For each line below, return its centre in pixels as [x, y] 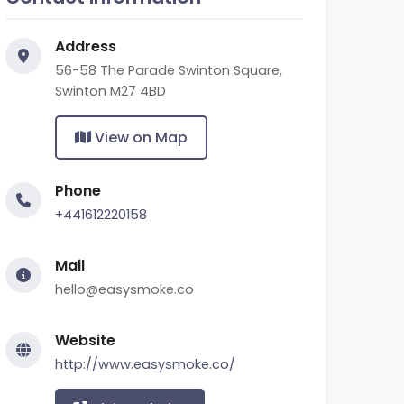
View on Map [139, 138]
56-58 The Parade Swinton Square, [169, 70]
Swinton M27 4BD [110, 91]
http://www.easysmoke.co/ [145, 364]
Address [86, 46]
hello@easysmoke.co [124, 289]
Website [85, 340]
